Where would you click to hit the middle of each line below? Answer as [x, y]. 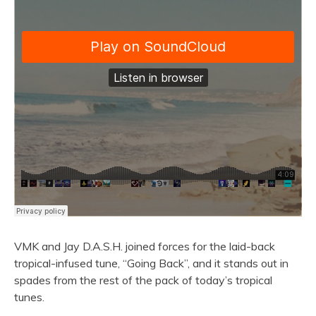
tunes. [29, 297]
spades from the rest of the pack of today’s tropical [143, 280]
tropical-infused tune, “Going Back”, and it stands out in [151, 263]
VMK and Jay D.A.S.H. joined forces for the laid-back [145, 246]
